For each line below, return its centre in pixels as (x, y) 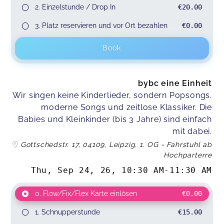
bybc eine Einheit (175, 83)
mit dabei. (192, 131)
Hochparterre (188, 155)
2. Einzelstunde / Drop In (75, 7)
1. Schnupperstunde (67, 212)
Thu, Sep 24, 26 (71, 170)
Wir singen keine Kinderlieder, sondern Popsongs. (112, 95)
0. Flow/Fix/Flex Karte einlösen (86, 193)
